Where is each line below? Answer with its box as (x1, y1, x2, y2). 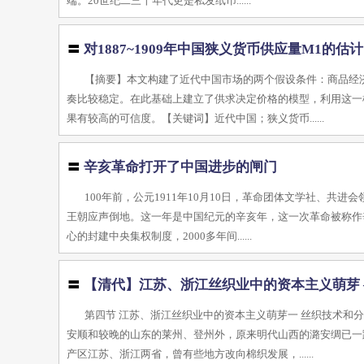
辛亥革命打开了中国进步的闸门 (84, 159, 278, 175)
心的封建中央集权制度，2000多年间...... (67, 230, 253, 242)
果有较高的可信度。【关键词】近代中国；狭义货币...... (67, 112, 325, 124)
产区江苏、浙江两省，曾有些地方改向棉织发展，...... (67, 348, 314, 360)
